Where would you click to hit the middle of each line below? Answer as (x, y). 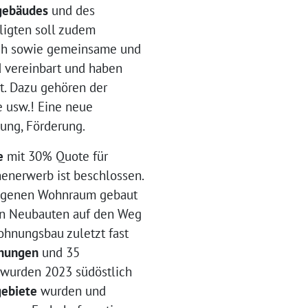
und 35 (59, 253)
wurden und (71, 291)
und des (71, 11)
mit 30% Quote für (55, 156)
